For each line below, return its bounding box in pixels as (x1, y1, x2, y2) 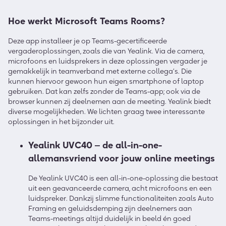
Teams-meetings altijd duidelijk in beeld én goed (28, 214, 191, 223)
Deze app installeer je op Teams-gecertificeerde (8, 36, 167, 46)
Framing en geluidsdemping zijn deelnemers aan (28, 204, 192, 213)
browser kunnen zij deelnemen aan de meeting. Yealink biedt (8, 97, 211, 106)
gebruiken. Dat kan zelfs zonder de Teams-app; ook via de (8, 87, 200, 96)
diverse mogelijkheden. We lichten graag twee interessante (8, 107, 205, 117)
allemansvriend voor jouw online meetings (28, 153, 215, 164)
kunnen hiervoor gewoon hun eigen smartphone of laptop (8, 77, 204, 86)
